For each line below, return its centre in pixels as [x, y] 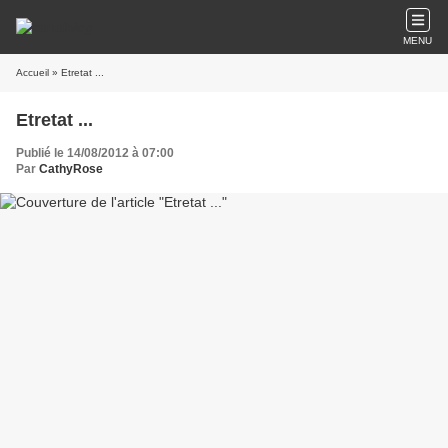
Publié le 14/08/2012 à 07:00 [95, 153]
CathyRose [71, 169]
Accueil [32, 72]
